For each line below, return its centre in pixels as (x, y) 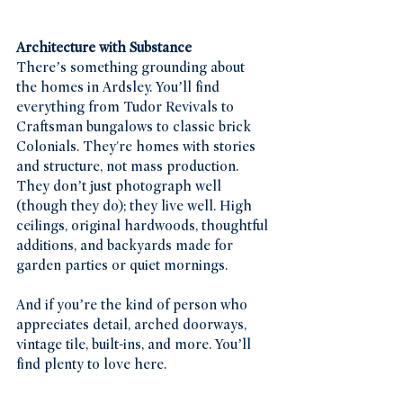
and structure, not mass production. (129, 167)
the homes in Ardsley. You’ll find (120, 88)
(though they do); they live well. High (136, 206)
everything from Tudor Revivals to (127, 107)
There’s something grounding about (132, 68)
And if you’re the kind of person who (134, 305)
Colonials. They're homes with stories (138, 147)
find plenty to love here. (91, 365)
